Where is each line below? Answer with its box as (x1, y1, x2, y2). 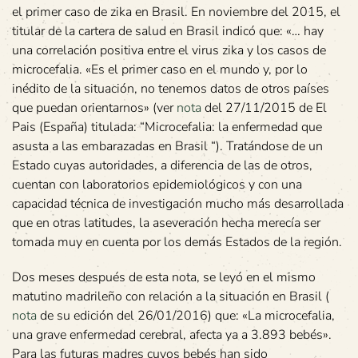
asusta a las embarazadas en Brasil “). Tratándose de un (12, 137, 323, 156)
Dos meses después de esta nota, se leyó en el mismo (12, 268, 316, 287)
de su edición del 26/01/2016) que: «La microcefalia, (37, 307, 335, 325)
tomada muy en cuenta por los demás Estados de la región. (12, 233, 342, 252)
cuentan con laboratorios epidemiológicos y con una (12, 176, 302, 194)
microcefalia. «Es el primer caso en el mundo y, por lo (12, 61, 308, 79)
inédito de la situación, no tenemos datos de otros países (12, 80, 329, 98)
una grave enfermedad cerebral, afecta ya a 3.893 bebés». (12, 326, 332, 344)
